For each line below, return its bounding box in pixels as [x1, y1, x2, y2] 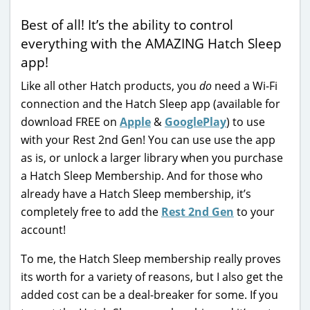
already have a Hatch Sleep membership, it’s [21, 185, 251, 201]
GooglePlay [165, 113, 226, 129]
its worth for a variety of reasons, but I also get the [21, 268, 283, 284]
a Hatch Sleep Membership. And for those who [21, 167, 263, 183]
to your [234, 203, 275, 219]
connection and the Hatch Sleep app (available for [21, 95, 280, 111]
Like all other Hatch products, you [21, 77, 199, 93]
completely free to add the [21, 203, 161, 219]
